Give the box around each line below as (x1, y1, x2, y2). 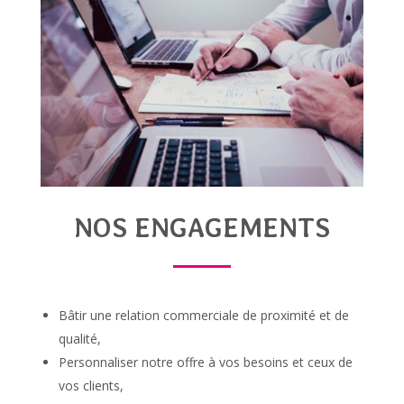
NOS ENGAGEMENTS (73, 210, 330, 243)
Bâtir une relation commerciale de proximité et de (58, 306, 349, 324)
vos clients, (58, 376, 124, 394)
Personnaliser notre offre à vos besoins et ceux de (58, 353, 353, 371)
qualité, (58, 329, 101, 347)
